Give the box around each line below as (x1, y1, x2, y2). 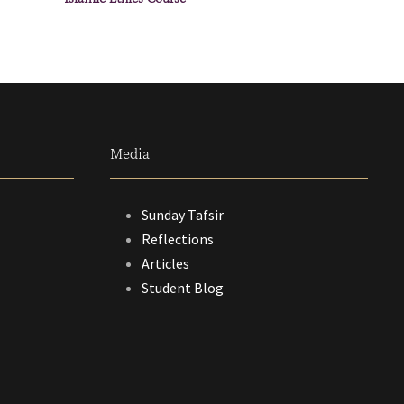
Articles (142, 253, 189, 272)
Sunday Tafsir (142, 205, 224, 224)
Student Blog (142, 278, 224, 297)
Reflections (142, 229, 214, 248)
